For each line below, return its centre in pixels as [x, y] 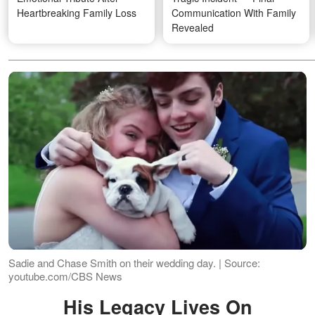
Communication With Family [234, 13]
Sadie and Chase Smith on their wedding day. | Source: [134, 262]
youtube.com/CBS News [65, 276]
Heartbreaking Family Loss [77, 13]
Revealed [193, 28]
